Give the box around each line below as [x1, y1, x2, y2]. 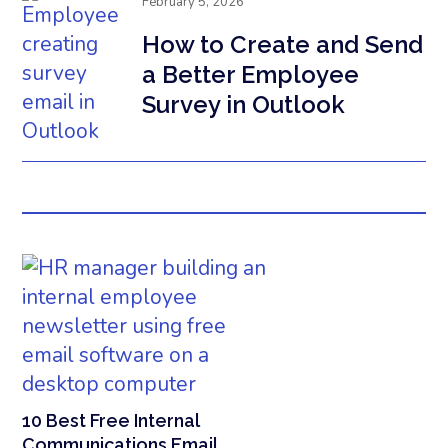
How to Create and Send [142, 29, 424, 59]
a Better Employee [142, 59, 360, 89]
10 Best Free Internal [22, 409, 200, 431]
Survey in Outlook [142, 89, 346, 119]
